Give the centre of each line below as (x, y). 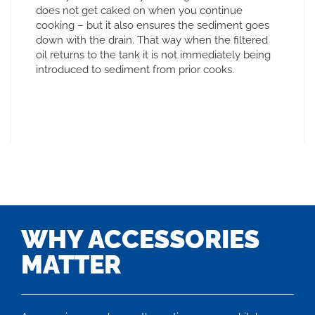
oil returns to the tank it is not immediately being (153, 54)
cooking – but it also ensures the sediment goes (153, 25)
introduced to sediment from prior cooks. (135, 69)
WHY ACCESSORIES (140, 239)
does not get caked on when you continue (139, 10)
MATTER (71, 264)
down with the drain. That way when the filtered (152, 40)
